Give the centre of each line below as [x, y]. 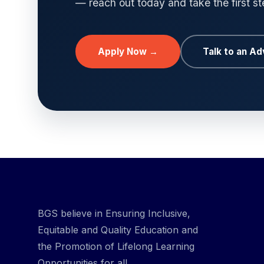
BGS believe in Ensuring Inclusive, [114, 214]
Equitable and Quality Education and [118, 230]
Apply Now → [128, 51]
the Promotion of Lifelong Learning [116, 247]
